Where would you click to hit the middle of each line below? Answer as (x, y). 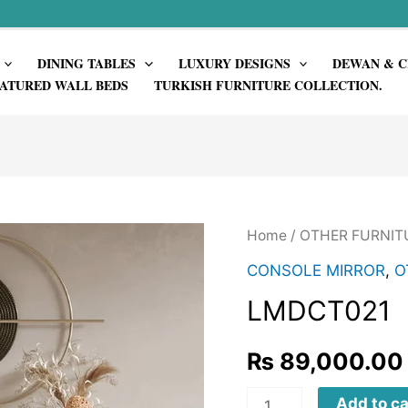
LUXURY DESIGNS (234, 63)
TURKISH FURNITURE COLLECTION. (268, 85)
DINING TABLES (87, 63)
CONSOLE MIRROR (316, 270)
